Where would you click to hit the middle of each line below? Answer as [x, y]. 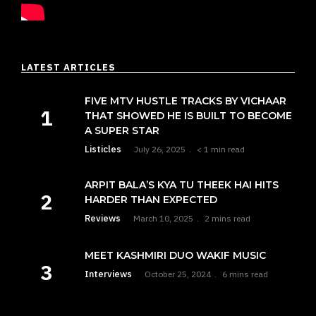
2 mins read [227, 218]
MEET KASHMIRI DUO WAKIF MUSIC [175, 255]
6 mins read [245, 274]
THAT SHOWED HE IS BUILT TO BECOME [188, 116]
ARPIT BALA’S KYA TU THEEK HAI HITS [182, 185]
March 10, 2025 [163, 218]
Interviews [108, 274]
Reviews [103, 218]
